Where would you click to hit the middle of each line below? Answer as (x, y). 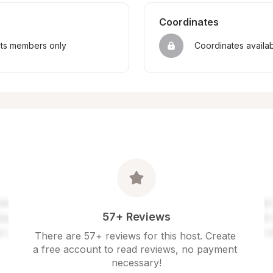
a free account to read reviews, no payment (135, 249)
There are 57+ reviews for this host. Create (135, 236)
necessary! (136, 263)
